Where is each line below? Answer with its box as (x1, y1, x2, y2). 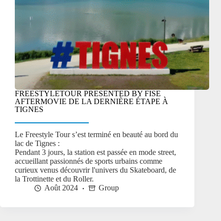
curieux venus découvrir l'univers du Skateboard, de (15, 166, 176, 175)
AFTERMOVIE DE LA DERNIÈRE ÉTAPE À (15, 97, 168, 106)
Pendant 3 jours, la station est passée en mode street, (15, 148, 176, 157)
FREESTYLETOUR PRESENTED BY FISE (15, 89, 161, 98)
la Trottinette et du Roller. (15, 175, 94, 184)
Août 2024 (44, 184, 78, 192)
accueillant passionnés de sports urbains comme (15, 157, 162, 166)
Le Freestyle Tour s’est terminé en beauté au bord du (15, 130, 178, 139)
